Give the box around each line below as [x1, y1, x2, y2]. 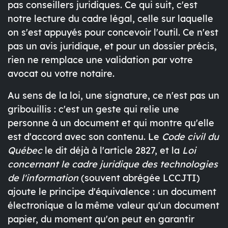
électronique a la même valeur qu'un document [8, 199, 219, 212]
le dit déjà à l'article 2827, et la [42, 145, 182, 157]
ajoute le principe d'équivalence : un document [8, 186, 216, 198]
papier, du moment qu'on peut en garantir [8, 213, 194, 225]
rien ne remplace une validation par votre [8, 54, 193, 66]
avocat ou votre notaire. [8, 68, 115, 80]
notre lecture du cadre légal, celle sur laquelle [8, 13, 213, 25]
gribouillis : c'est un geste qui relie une [8, 103, 179, 116]
